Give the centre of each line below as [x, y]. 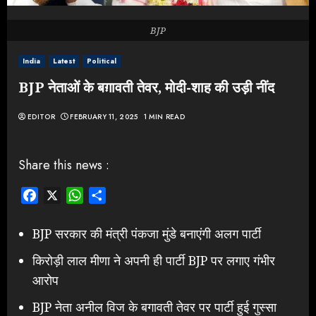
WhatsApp [109, 195]
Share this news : [64, 165]
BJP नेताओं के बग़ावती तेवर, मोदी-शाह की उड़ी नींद [146, 87]
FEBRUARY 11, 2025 [104, 117]
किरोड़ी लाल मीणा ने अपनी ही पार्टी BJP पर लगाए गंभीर [154, 260]
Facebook [62, 195]
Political [102, 61]
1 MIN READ [164, 117]
